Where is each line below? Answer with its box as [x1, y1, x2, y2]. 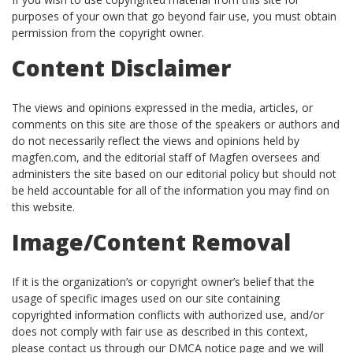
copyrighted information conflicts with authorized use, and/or [12, 307, 324, 322]
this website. [12, 199, 75, 214]
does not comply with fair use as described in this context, [12, 324, 308, 339]
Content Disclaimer [12, 53, 231, 83]
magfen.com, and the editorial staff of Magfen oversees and [12, 150, 320, 165]
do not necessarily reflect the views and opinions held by [12, 133, 299, 148]
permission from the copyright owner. [12, 25, 204, 40]
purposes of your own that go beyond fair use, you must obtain [12, 9, 336, 24]
